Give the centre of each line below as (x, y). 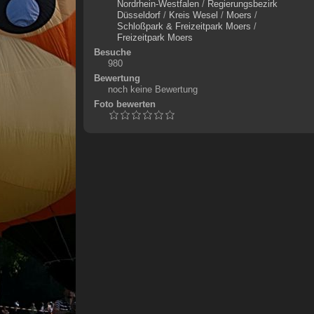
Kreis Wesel (193, 15)
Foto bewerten (124, 104)
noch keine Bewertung (152, 89)
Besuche (112, 52)
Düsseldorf (138, 15)
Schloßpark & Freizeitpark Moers (184, 26)
